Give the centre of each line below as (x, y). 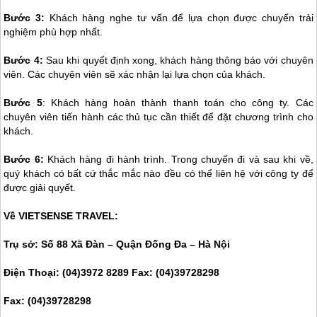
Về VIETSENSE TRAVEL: (61, 216)
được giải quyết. (40, 188)
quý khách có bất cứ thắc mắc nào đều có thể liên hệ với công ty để (158, 174)
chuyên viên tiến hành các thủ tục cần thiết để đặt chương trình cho (158, 117)
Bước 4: (23, 60)
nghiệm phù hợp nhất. (53, 32)
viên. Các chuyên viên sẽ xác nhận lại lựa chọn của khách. (135, 75)
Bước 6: (24, 160)
